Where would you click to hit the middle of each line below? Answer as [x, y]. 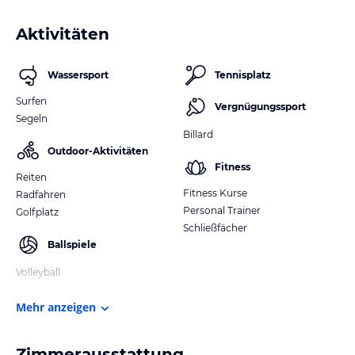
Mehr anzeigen [56, 307]
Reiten [31, 177]
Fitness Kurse [215, 193]
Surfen [31, 101]
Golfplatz [37, 212]
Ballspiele [72, 245]
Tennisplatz [243, 75]
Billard [198, 135]
